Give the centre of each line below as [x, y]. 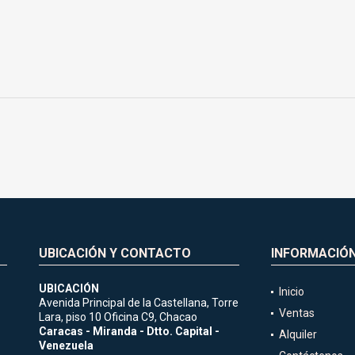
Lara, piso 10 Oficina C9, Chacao [118, 317]
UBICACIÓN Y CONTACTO [115, 253]
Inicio [291, 291]
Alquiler [298, 334]
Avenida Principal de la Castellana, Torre [138, 302]
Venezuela [66, 345]
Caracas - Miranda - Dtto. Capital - [129, 331]
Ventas [296, 313]
